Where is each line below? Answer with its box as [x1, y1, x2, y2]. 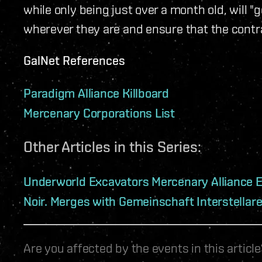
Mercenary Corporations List [23, 105, 175, 120]
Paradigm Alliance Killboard [23, 85, 170, 101]
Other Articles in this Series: [23, 137, 201, 156]
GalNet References [23, 52, 125, 68]
